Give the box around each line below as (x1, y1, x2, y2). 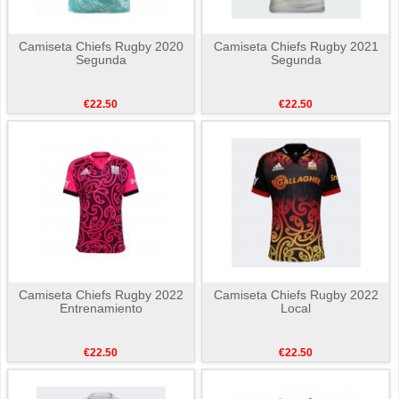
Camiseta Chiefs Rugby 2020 (18, 39, 183, 54)
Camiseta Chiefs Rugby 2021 (213, 39, 379, 54)
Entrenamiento (59, 301, 142, 316)
